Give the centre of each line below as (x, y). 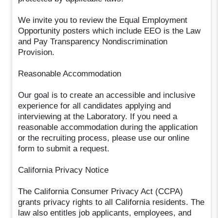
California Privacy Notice (64, 170)
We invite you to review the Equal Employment (103, 20)
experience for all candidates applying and (95, 106)
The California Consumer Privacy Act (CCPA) (101, 191)
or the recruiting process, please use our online (104, 138)
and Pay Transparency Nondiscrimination (93, 41)
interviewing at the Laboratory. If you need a (98, 116)
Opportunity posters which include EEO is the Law (109, 31)
